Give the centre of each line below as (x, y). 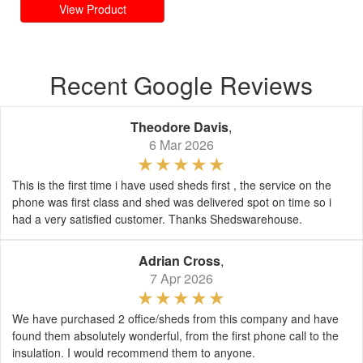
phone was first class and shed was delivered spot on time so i (172, 201)
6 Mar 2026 (181, 144)
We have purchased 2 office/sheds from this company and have (175, 318)
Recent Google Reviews (181, 84)
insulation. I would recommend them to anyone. (134, 352)
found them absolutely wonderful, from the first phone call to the (175, 335)
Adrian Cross (180, 260)
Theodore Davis (180, 126)
